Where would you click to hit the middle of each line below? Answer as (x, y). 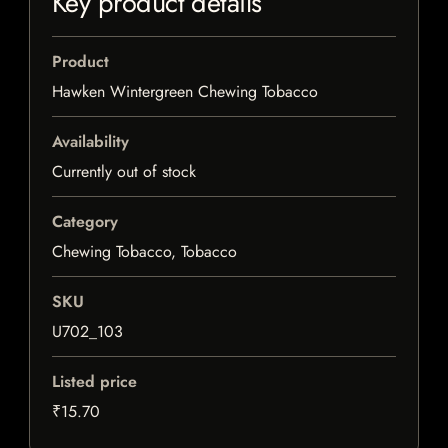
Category (85, 222)
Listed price (94, 382)
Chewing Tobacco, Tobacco (144, 252)
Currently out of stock (124, 172)
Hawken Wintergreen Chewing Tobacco (185, 92)
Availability (90, 142)
